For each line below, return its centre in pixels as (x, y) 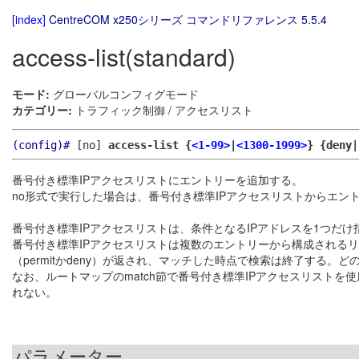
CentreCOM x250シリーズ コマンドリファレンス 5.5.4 (188, 19)
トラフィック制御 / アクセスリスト (163, 110)
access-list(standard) (124, 57)
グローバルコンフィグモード (124, 94)
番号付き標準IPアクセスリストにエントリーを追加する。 (157, 180)
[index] (29, 19)
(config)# (41, 145)
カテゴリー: (42, 110)
